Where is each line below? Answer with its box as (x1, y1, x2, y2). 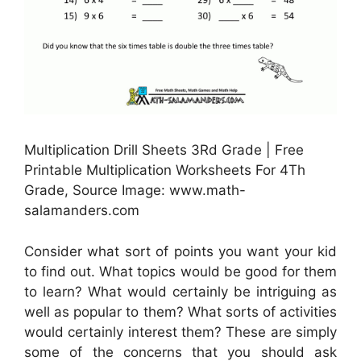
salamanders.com (24, 202, 139, 219)
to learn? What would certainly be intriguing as (24, 283, 337, 300)
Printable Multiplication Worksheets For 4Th (24, 162, 305, 179)
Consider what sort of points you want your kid (24, 243, 337, 259)
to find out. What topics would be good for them (24, 263, 337, 280)
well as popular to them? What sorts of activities (24, 303, 337, 320)
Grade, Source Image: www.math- (24, 182, 246, 199)
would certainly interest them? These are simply (24, 323, 337, 340)
